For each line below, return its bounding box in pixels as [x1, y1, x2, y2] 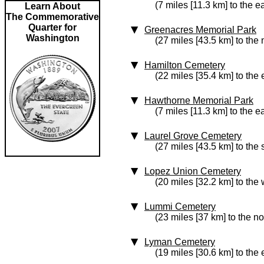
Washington [25, 33, 80, 43]
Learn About [25, 1, 80, 11]
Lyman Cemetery [144, 237, 215, 247]
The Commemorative [6, 12, 99, 22]
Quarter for [28, 22, 77, 32]
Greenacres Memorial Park [144, 25, 256, 35]
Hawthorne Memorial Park [144, 95, 253, 105]
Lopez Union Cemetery [144, 166, 241, 176]
